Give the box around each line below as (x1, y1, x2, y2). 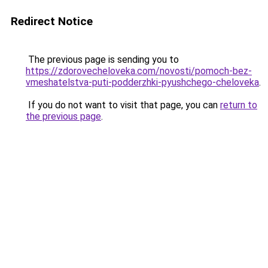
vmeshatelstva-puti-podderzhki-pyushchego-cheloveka (26, 77, 259, 88)
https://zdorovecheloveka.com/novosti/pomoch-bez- (26, 65, 252, 77)
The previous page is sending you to (26, 54, 179, 65)
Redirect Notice (11, 14, 93, 28)
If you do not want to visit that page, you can (26, 99, 220, 111)
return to (220, 99, 257, 111)
